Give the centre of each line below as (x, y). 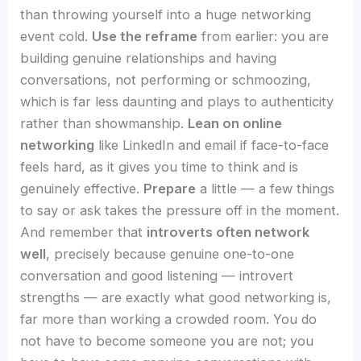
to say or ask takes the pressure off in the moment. (180, 210)
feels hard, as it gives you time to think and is (160, 166)
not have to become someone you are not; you (167, 340)
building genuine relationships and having (149, 58)
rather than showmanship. (104, 123)
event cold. (56, 36)
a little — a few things (266, 188)
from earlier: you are (263, 36)
